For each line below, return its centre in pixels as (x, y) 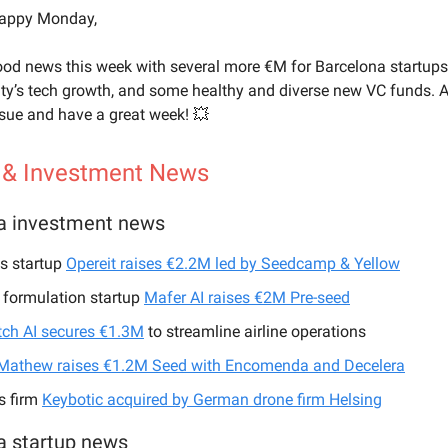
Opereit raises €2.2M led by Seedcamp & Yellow (233, 264)
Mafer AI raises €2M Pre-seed (247, 298)
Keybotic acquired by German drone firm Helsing (212, 400)
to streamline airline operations (255, 332)
